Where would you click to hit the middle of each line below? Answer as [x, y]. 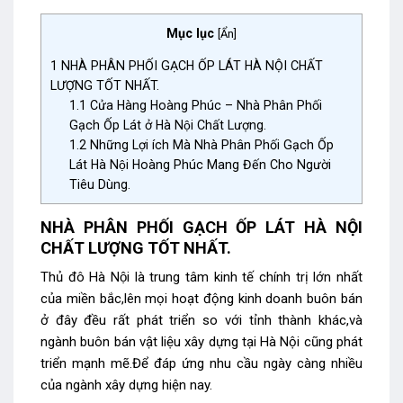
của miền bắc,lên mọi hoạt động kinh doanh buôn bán [201, 299]
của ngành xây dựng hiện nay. [126, 385]
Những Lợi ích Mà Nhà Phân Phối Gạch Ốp [210, 145]
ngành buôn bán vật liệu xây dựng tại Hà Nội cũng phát [201, 342]
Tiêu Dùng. [100, 185]
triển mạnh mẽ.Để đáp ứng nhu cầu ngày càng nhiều [201, 364]
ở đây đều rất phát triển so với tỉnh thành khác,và [201, 321]
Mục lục [190, 33]
